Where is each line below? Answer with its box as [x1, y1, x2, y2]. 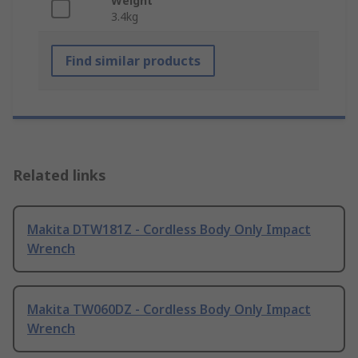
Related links [13, 165, 106, 185]
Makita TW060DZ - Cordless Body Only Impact [27, 300, 311, 319]
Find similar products [66, 52, 201, 70]
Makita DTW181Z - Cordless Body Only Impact [27, 221, 311, 239]
